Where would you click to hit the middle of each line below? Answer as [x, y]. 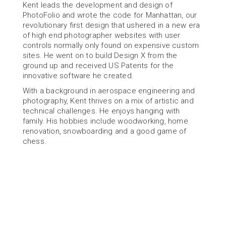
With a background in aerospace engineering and [108, 91]
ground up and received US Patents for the [98, 66]
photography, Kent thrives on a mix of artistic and [108, 101]
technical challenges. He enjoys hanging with [101, 111]
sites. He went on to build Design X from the [100, 55]
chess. [34, 141]
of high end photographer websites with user [101, 35]
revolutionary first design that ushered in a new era [111, 25]
